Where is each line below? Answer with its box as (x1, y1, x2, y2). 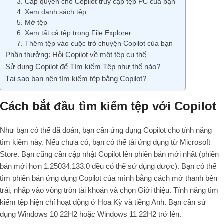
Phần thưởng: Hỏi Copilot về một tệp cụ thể (5, 50, 146, 59)
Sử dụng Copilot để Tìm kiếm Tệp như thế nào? (5, 62, 160, 71)
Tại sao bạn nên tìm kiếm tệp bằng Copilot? (5, 74, 146, 83)
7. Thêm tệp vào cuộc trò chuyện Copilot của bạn (16, 40, 173, 48)
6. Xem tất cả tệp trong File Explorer (16, 29, 131, 37)
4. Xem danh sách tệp (16, 8, 86, 16)
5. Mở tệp (16, 19, 47, 27)
